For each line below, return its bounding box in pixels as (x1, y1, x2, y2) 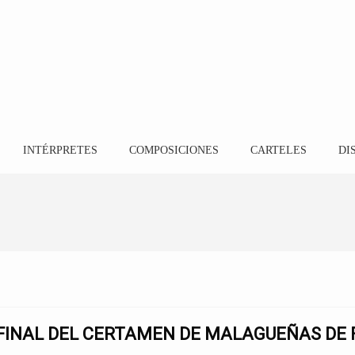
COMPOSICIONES (128, 144, 219, 156)
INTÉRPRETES (22, 144, 97, 156)
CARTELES (250, 144, 307, 156)
